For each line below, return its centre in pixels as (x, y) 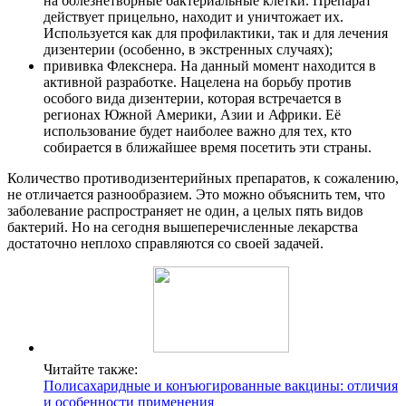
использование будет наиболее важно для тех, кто (198, 131)
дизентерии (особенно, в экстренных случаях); (188, 50)
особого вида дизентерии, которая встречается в (193, 99)
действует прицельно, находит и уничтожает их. (193, 17)
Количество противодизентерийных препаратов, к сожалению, (203, 179)
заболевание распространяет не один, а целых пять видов (185, 211)
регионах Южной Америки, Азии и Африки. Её (192, 115)
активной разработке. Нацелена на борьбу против (198, 82)
